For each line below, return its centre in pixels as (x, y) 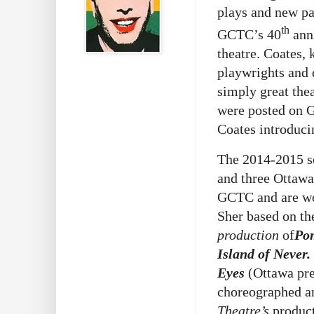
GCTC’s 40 (249, 34)
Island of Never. (264, 253)
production (248, 234)
